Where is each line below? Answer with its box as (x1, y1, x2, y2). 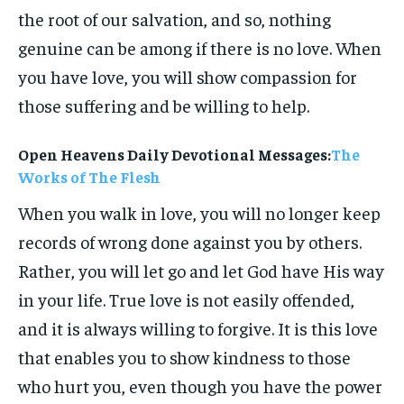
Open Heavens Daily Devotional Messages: (18, 144, 331, 164)
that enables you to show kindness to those (18, 345, 351, 368)
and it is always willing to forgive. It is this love (18, 317, 378, 339)
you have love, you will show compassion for (18, 65, 357, 87)
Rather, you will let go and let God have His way (18, 259, 384, 281)
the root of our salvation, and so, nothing (18, 7, 331, 30)
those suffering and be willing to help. (18, 94, 309, 116)
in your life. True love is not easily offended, (18, 288, 354, 310)
